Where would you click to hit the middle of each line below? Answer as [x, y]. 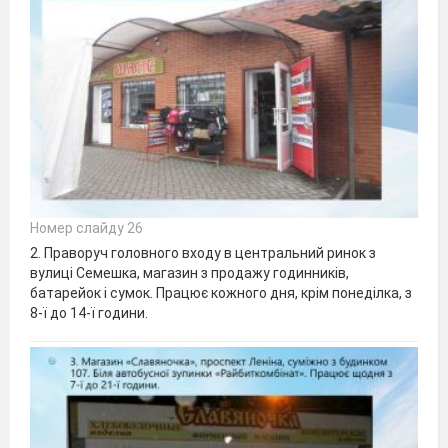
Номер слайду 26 [86, 228]
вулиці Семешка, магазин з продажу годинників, [189, 273]
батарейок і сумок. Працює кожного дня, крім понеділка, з [221, 293]
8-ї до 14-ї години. [89, 313]
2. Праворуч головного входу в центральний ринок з [203, 253]
